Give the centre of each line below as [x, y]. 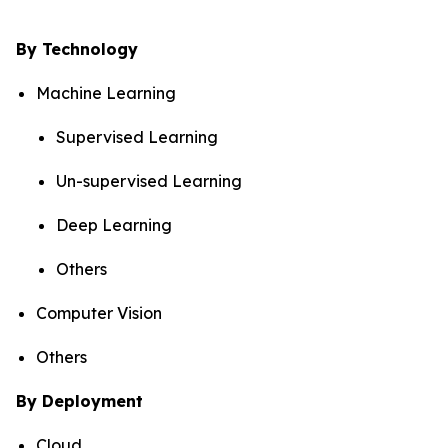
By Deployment [79, 401]
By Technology [77, 49]
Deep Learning [114, 225]
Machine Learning [106, 93]
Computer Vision [99, 313]
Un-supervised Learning [149, 181]
